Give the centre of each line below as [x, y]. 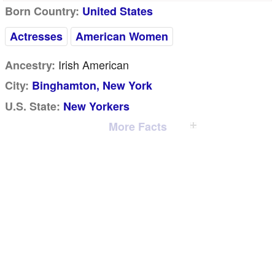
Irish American [92, 64]
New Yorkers [96, 106]
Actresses [36, 36]
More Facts [137, 126]
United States [118, 11]
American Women [122, 36]
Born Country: [42, 11]
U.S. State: [33, 106]
